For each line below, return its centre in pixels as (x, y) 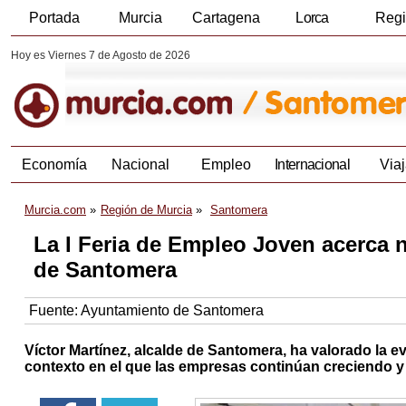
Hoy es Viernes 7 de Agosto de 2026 (101, 55)
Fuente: (55, 311)
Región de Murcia (146, 210)
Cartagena (226, 18)
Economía (54, 165)
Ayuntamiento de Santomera (172, 311)
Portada (54, 18)
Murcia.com (55, 210)
